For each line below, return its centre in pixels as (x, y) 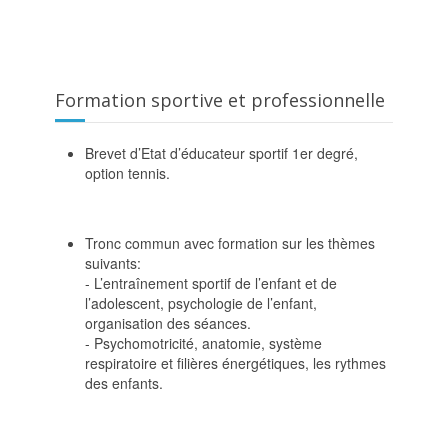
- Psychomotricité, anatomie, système (203, 342)
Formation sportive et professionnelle (220, 99)
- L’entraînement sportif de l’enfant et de (211, 282)
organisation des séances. (168, 322)
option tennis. (127, 172)
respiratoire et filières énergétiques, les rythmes (235, 362)
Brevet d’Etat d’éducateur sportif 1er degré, (221, 152)
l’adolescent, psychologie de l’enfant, (201, 302)
